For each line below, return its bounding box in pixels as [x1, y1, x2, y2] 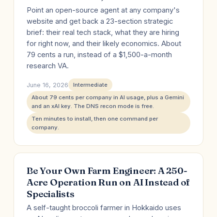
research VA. [27, 62, 69, 70]
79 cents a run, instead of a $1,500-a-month [27, 50, 172, 59]
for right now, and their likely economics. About [27, 39, 181, 48]
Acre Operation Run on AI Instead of [27, 176, 190, 188]
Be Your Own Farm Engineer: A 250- [27, 165, 187, 176]
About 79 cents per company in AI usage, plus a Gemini [31, 94, 184, 101]
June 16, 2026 [27, 81, 68, 89]
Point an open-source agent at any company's [27, 6, 180, 15]
